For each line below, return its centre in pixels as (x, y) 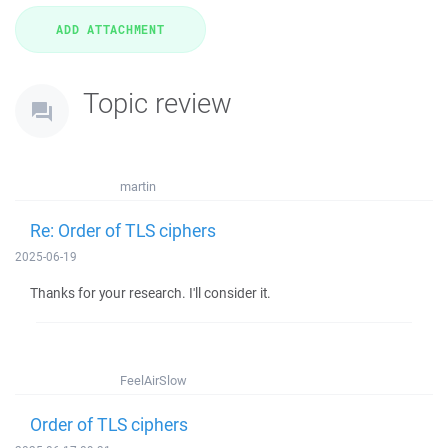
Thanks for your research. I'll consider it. (150, 293)
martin (138, 186)
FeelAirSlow (153, 380)
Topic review (157, 102)
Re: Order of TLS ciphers (123, 230)
